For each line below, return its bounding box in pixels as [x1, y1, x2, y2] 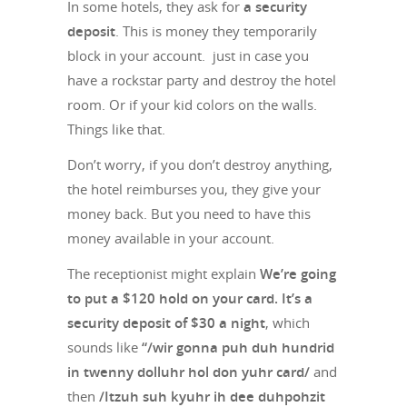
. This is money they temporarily [115, 22, 317, 40]
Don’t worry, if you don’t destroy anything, [67, 155, 333, 174]
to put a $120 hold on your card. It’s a [67, 289, 313, 307]
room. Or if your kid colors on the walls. [67, 95, 317, 114]
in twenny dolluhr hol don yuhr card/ [67, 362, 310, 381]
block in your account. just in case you [67, 46, 309, 65]
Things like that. [67, 120, 165, 138]
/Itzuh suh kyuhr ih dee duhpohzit [99, 387, 325, 405]
